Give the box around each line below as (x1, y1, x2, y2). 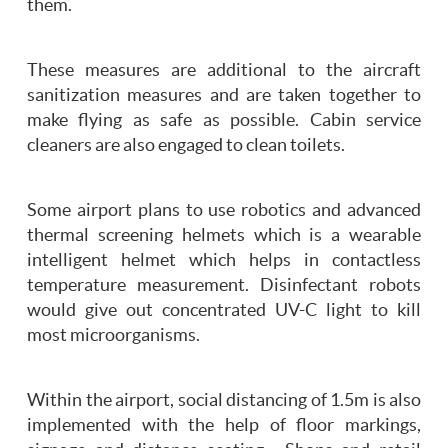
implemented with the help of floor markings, (27, 415, 421, 436)
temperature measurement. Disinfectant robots (27, 275, 421, 296)
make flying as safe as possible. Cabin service (27, 110, 421, 131)
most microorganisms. (27, 325, 200, 346)
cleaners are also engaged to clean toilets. (27, 135, 345, 156)
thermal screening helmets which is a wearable (27, 225, 421, 246)
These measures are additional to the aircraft (27, 60, 421, 81)
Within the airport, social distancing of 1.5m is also (27, 390, 421, 411)
